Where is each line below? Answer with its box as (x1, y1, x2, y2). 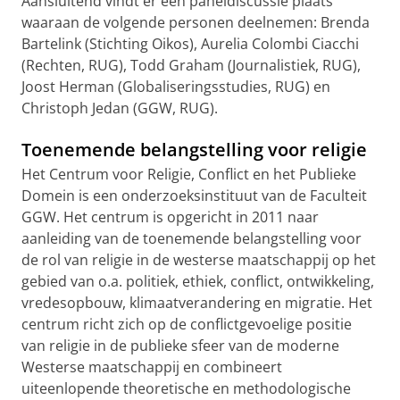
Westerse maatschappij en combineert (21, 357, 282, 377)
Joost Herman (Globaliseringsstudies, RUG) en (21, 77, 330, 96)
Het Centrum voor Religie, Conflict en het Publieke (21, 164, 356, 184)
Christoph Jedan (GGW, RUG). (21, 98, 218, 118)
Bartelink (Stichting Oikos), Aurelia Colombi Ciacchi (21, 34, 359, 54)
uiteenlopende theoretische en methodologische (21, 379, 351, 398)
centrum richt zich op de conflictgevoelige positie (21, 314, 352, 334)
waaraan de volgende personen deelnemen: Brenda (21, 12, 370, 32)
